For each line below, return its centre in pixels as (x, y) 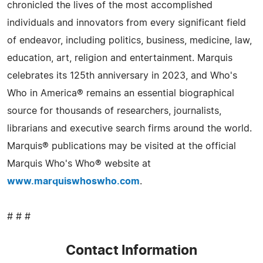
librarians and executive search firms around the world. (129, 129)
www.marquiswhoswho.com (73, 181)
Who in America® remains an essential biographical (121, 93)
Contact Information (131, 251)
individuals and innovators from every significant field (127, 23)
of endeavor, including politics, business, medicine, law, (129, 41)
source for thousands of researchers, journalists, (114, 111)
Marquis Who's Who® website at (79, 164)
